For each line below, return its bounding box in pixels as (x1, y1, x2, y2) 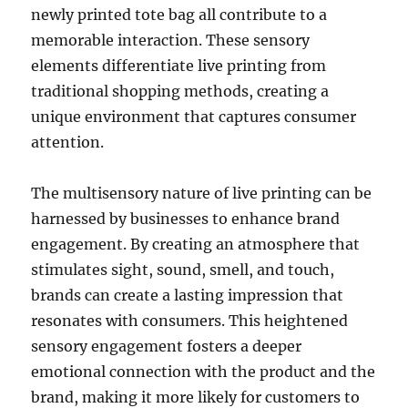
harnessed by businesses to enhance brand (31, 209, 341, 228)
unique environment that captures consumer (31, 107, 357, 126)
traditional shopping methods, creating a (31, 81, 330, 100)
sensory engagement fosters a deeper (31, 336, 302, 355)
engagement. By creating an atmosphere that (31, 234, 361, 253)
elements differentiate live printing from (31, 56, 327, 75)
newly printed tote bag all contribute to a (31, 5, 328, 24)
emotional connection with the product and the (31, 362, 376, 381)
